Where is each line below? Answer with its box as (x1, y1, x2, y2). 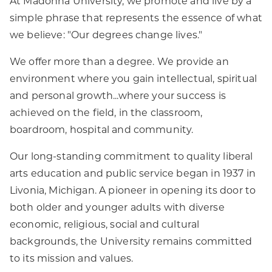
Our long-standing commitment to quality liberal (10, 152, 253, 162)
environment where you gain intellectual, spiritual (10, 75, 257, 84)
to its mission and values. (10, 254, 134, 264)
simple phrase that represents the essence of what (10, 14, 262, 24)
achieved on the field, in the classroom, (10, 109, 203, 118)
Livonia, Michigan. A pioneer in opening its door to (10, 186, 256, 196)
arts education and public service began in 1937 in (10, 169, 256, 179)
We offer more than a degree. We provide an (10, 58, 229, 67)
